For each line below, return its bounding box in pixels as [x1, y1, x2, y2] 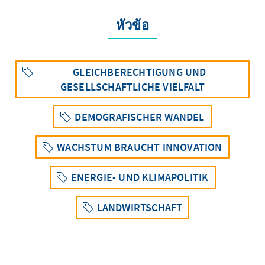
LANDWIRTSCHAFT [96, 200, 183, 214]
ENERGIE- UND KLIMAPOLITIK [70, 170, 209, 184]
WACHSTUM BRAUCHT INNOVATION [57, 140, 222, 154]
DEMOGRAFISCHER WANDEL [75, 109, 205, 124]
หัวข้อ [116, 16, 149, 33]
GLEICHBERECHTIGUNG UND [73, 64, 206, 79]
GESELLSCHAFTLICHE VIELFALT [60, 79, 205, 93]
